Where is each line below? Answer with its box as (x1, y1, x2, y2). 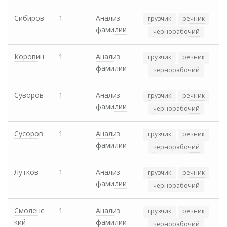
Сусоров (14, 129, 43, 139)
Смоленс (14, 206, 44, 216)
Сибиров (14, 13, 44, 23)
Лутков (14, 167, 39, 177)
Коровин (14, 52, 44, 62)
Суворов (14, 90, 44, 100)
